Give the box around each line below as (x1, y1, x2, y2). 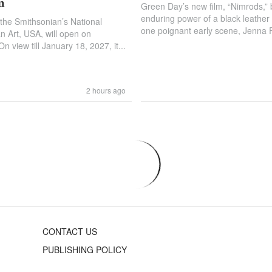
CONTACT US (42, 225, 98, 238)
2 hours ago (86, 85, 126, 96)
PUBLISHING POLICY (42, 243, 127, 256)
